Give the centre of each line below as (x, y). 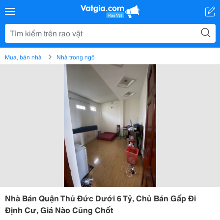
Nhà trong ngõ (76, 57)
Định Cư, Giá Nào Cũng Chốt (59, 209)
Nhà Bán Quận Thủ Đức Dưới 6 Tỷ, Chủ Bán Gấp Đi (100, 198)
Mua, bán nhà (23, 57)
